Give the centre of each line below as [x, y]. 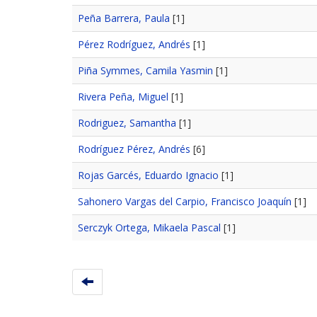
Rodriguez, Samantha [127, 122]
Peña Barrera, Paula [124, 18]
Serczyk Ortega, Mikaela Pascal [149, 227]
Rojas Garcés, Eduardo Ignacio [148, 175]
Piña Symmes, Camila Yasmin [145, 70]
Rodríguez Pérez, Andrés [134, 149]
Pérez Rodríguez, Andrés [134, 44]
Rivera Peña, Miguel [123, 96]
